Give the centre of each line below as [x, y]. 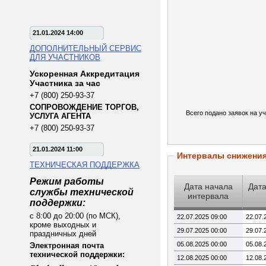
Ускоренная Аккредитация [85, 74]
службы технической [82, 192]
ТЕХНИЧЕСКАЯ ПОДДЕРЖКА [85, 165]
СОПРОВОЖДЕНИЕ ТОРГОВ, [84, 107]
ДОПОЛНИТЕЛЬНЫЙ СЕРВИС [85, 48]
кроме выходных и [63, 225]
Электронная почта [67, 246]
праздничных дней [63, 234]
